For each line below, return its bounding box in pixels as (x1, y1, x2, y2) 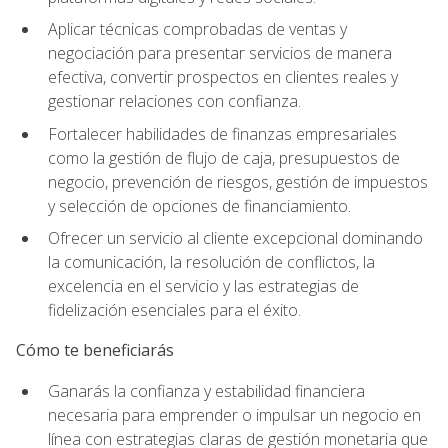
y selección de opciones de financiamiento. (48, 194, 351, 217)
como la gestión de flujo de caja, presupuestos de (48, 146, 400, 169)
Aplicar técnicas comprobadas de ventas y (48, 18, 347, 41)
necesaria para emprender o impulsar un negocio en (48, 403, 421, 426)
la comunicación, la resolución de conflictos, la (48, 251, 375, 274)
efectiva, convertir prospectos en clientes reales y (48, 66, 398, 89)
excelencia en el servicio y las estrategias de (48, 275, 359, 298)
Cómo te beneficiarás (16, 339, 174, 362)
